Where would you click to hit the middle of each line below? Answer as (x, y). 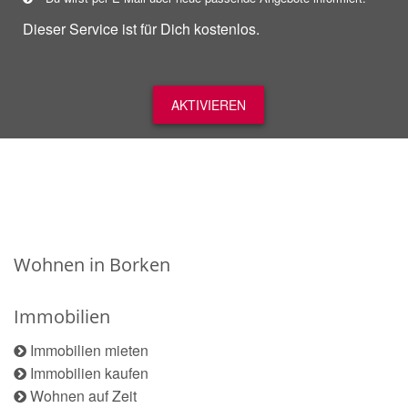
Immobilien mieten (89, 350)
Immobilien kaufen (89, 373)
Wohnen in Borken (92, 265)
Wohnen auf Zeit (83, 396)
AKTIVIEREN (209, 105)
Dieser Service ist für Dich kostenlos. (141, 29)
